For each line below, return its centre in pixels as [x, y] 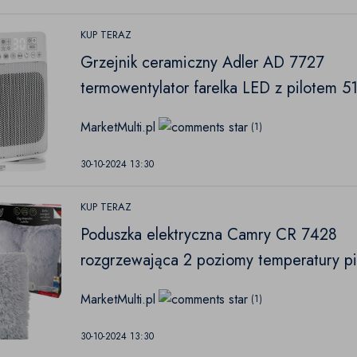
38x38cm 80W [131, 286]
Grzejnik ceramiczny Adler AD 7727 [203, 63]
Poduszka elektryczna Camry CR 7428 [209, 235]
